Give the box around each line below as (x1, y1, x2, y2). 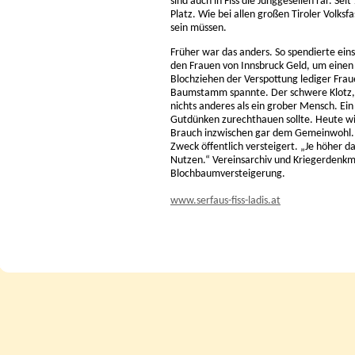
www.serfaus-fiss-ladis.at (170, 195, 281, 207)
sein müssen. (170, 22, 227, 34)
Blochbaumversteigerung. (170, 168, 285, 180)
